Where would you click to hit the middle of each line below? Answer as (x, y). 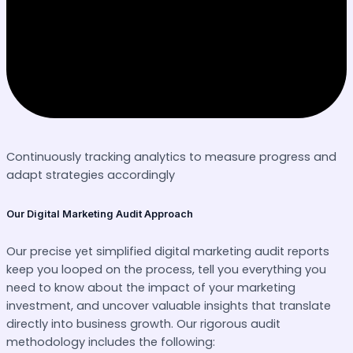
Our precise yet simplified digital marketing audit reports (168, 252)
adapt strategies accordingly (91, 175)
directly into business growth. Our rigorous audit (143, 324)
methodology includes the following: (111, 342)
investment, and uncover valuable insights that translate (169, 306)
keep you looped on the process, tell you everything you (166, 270)
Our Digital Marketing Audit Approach (100, 214)
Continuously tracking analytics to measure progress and (171, 156)
